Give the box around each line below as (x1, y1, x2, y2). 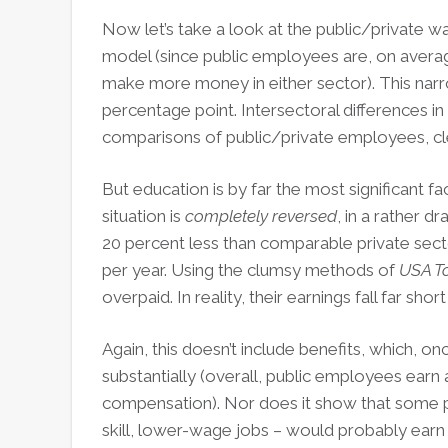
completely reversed (185, 205, 337, 226)
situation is (102, 205, 185, 226)
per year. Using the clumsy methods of (102, 259, 399, 280)
